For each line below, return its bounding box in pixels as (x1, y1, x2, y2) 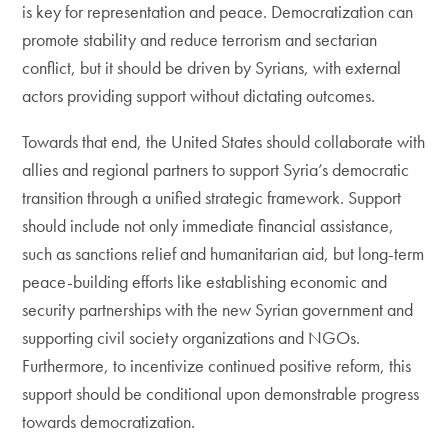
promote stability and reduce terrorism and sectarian (22, 28, 378, 51)
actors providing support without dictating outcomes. (22, 84, 376, 107)
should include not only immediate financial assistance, (22, 214, 395, 237)
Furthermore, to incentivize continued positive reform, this (22, 354, 412, 377)
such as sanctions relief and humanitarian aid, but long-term (22, 242, 425, 265)
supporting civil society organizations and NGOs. (22, 326, 361, 349)
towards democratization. (22, 410, 196, 433)
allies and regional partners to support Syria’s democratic (22, 158, 410, 181)
